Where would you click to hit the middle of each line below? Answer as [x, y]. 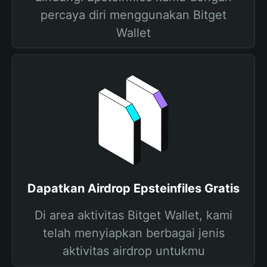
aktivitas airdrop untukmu [133, 251]
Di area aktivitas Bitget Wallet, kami [133, 215]
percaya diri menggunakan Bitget [133, 15]
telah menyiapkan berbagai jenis [133, 233]
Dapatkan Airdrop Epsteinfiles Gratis [133, 188]
